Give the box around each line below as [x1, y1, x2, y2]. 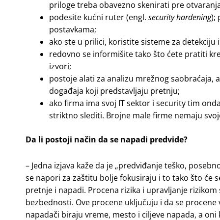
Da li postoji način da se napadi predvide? [26, 134, 188, 145]
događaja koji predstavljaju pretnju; [49, 85, 180, 97]
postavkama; [49, 24, 96, 35]
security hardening [148, 12, 211, 23]
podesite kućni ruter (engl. [49, 12, 148, 23]
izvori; [49, 61, 71, 72]
